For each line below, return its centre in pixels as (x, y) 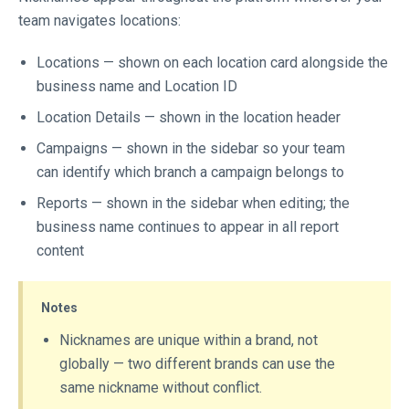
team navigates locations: (101, 21)
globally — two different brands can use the (197, 364)
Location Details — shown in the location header (190, 117)
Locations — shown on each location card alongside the (212, 63)
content (62, 251)
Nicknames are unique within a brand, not (189, 340)
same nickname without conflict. (163, 388)
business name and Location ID (139, 86)
